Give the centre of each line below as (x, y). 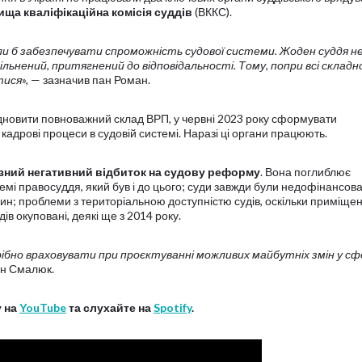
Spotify (173, 307)
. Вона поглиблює (305, 172)
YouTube (43, 307)
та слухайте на (110, 307)
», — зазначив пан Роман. (86, 80)
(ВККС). (212, 12)
